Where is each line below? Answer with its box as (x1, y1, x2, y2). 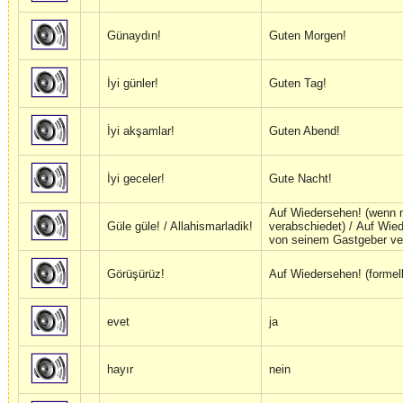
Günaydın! (107, 29, 161, 43)
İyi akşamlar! (107, 124, 175, 139)
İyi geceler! (107, 172, 165, 186)
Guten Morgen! (269, 29, 346, 43)
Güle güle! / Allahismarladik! (107, 219, 253, 234)
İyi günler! (107, 76, 158, 91)
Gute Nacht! (269, 172, 332, 186)
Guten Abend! (269, 124, 340, 139)
